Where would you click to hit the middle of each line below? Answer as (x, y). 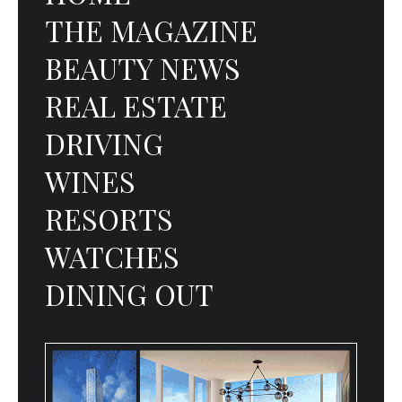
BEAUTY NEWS (143, 68)
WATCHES (112, 256)
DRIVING (104, 143)
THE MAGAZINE (151, 30)
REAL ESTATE (136, 105)
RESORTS (109, 218)
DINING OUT (129, 294)
